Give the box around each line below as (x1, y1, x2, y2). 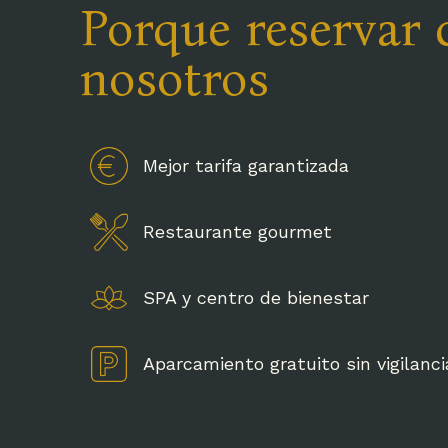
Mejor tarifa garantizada (142, 155, 349, 176)
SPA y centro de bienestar (142, 287, 369, 308)
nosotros (80, 48, 269, 108)
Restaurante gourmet (142, 221, 332, 242)
